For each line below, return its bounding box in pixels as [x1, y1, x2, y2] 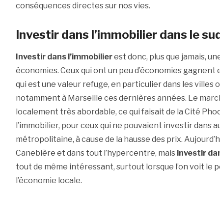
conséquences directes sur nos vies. [15, 1, 150, 11]
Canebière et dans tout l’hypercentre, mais [15, 148, 177, 158]
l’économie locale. [15, 176, 82, 186]
